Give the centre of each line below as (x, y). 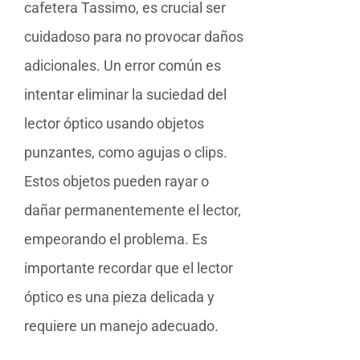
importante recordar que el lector (129, 268)
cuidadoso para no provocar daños (134, 36)
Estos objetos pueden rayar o (117, 181)
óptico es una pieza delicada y (119, 297)
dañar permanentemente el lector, (133, 210)
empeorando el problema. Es (116, 239)
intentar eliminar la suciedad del (125, 94)
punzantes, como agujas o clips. (126, 152)
